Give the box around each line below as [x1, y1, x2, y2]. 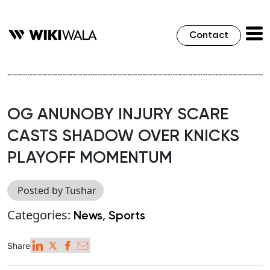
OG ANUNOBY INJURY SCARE [7, 107, 228, 124]
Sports [108, 210, 145, 223]
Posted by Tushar [17, 184, 96, 198]
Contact [189, 31, 228, 40]
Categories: [7, 207, 74, 224]
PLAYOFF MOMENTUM [7, 150, 172, 167]
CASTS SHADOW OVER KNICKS [7, 128, 239, 145]
